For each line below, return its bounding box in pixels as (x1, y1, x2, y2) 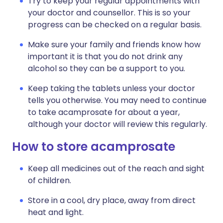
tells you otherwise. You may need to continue (28, 95, 207, 106)
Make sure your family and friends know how (28, 39, 201, 50)
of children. (28, 175, 71, 186)
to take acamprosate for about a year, (28, 107, 180, 118)
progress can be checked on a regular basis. (28, 19, 202, 30)
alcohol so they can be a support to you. (28, 63, 185, 74)
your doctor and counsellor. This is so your (28, 7, 191, 18)
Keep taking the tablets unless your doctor (28, 83, 195, 94)
